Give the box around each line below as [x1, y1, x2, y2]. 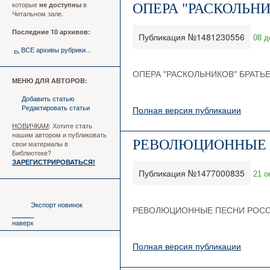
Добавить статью [22, 93, 74, 103]
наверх [12, 218, 34, 227]
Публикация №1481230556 [139, 31, 245, 43]
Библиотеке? [12, 148, 51, 157]
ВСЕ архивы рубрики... [21, 45, 91, 54]
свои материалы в [12, 139, 68, 148]
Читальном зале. [12, 8, 63, 18]
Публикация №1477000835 [139, 167, 245, 179]
